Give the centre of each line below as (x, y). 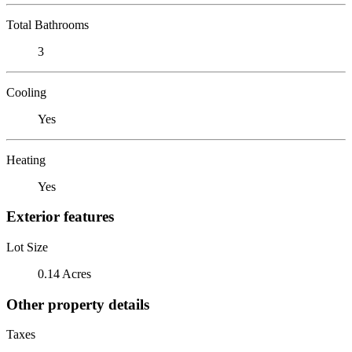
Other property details (78, 304)
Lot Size (27, 247)
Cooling (26, 92)
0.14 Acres (64, 273)
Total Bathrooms (48, 24)
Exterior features (60, 217)
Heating (26, 159)
